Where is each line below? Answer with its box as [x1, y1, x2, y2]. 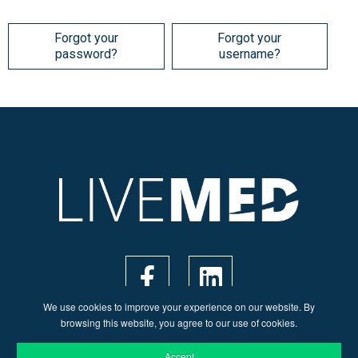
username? [218, 46, 280, 62]
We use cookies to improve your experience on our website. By [43, 300, 315, 313]
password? [54, 46, 117, 62]
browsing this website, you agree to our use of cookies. [61, 316, 297, 329]
